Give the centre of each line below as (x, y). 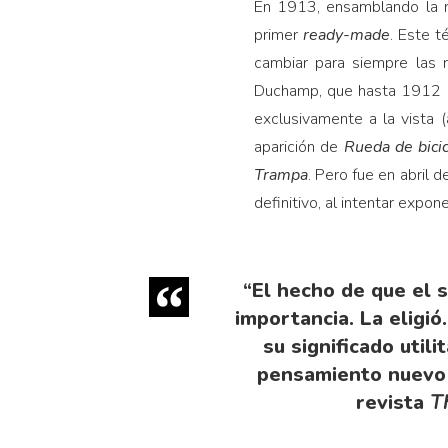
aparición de (298, 147)
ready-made (346, 35)
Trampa (280, 175)
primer (278, 35)
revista (393, 403)
